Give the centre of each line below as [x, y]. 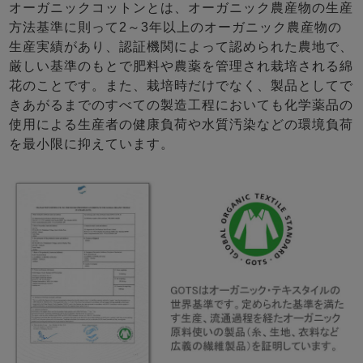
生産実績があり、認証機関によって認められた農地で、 [181, 47]
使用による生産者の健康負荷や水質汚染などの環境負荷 [181, 125]
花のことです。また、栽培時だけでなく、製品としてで [181, 86]
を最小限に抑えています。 [92, 144]
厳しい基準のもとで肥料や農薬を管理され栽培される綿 [181, 66]
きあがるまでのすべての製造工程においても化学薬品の [181, 105]
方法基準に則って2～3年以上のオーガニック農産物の [176, 28]
